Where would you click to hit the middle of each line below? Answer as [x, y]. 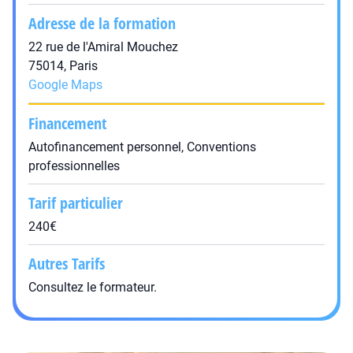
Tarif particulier [76, 203]
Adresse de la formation [102, 23]
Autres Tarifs [67, 264]
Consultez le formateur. [93, 287]
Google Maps [65, 85]
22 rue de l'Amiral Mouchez [103, 47]
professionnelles [74, 166]
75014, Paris [63, 66]
